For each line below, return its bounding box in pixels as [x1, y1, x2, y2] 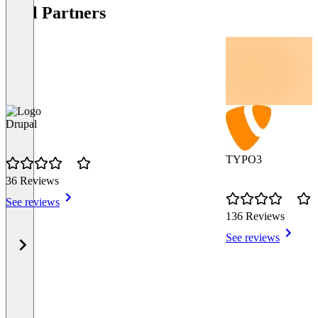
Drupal [6, 118, 37, 131]
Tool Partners [6, 4, 106, 23]
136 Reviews [226, 210, 285, 223]
